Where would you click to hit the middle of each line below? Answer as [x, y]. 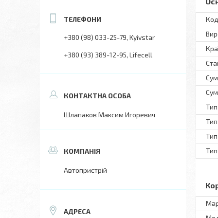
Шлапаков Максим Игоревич [109, 115]
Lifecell [141, 55]
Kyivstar [142, 37]
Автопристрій [85, 170]
